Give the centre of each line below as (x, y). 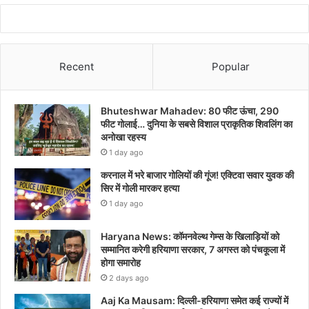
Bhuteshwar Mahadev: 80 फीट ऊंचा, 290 (190, 110)
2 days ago (129, 278)
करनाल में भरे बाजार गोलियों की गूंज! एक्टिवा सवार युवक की (197, 175)
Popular (231, 66)
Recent (77, 66)
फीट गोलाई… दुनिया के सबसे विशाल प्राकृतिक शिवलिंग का (197, 123)
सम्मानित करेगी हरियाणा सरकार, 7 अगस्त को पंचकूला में (193, 249)
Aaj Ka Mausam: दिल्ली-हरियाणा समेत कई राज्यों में (195, 300)
